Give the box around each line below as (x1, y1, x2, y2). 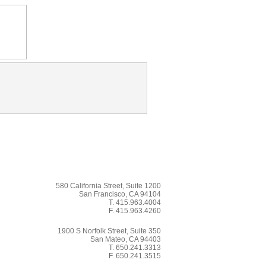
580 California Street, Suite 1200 (56, 182, 161, 191)
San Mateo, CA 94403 (90, 235, 161, 244)
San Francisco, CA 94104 (79, 190, 161, 199)
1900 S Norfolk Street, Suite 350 (58, 227, 161, 236)
